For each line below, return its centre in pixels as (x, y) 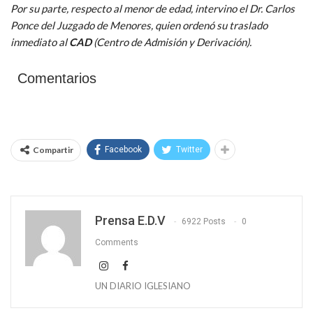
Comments (117, 242)
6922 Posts (204, 221)
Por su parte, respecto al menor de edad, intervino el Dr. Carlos (153, 8)
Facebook (123, 149)
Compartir (53, 150)
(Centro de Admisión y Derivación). (172, 42)
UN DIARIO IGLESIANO (143, 285)
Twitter (189, 149)
